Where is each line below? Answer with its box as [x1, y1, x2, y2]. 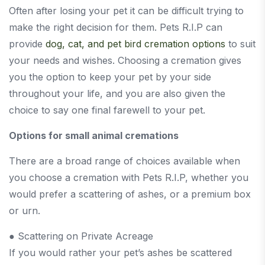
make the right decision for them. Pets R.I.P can [9, 21, 222, 33]
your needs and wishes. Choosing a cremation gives [9, 54, 241, 66]
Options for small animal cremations [9, 129, 179, 141]
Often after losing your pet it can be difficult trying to [9, 4, 244, 17]
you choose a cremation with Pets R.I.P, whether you [9, 171, 248, 183]
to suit [225, 37, 256, 50]
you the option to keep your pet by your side [9, 70, 211, 83]
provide [9, 37, 46, 50]
